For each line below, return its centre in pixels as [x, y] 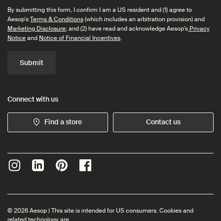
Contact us [163, 122]
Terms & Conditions [57, 19]
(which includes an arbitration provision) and [144, 19]
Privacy [199, 28]
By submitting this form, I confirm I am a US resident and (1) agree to [100, 10]
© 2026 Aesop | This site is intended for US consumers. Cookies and [100, 210]
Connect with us [33, 99]
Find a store [63, 122]
